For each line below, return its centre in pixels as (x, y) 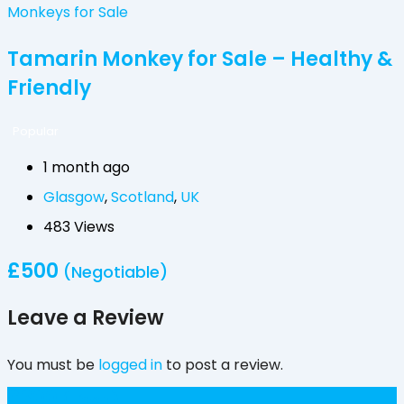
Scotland (142, 197)
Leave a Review (86, 318)
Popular (36, 132)
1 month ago (87, 168)
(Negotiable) (115, 272)
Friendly (49, 88)
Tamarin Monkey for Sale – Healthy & (200, 60)
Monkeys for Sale (68, 13)
